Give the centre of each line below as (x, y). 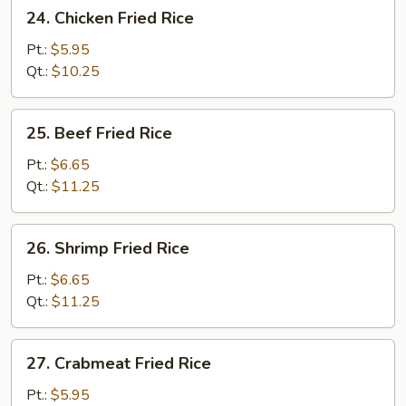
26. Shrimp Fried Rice (108, 248)
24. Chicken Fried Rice (110, 18)
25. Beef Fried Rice (99, 133)
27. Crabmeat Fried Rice (119, 363)
